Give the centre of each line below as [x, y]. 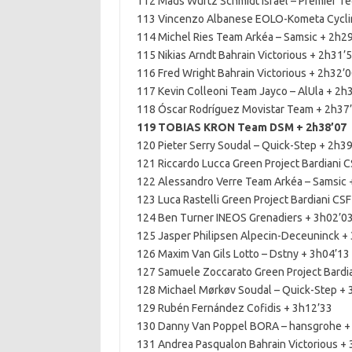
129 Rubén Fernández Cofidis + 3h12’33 [234, 308]
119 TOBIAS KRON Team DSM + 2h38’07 [241, 127]
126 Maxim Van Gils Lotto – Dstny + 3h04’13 [243, 254]
